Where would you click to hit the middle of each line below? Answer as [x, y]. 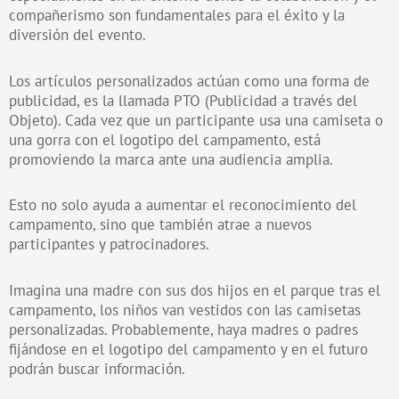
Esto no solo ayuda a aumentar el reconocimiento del [183, 205]
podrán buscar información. [99, 369]
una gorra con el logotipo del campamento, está [165, 139]
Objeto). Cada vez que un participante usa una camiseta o [196, 120]
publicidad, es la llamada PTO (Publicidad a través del [183, 100]
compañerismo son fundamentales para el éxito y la [177, 15]
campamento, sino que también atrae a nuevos [160, 225]
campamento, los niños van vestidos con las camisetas [185, 310]
